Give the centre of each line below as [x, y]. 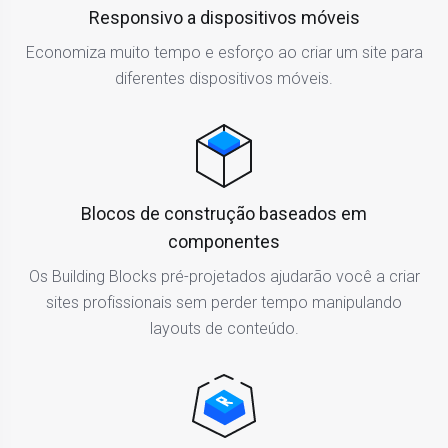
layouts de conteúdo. [224, 328]
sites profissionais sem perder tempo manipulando [224, 302]
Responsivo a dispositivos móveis [224, 17]
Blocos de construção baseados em [224, 213]
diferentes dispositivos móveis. [224, 78]
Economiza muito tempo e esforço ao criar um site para [224, 52]
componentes [224, 241]
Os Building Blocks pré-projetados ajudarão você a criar [224, 276]
